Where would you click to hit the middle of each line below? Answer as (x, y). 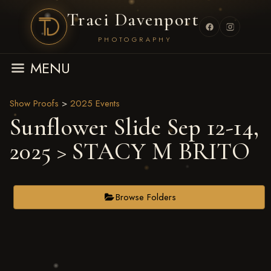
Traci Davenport (133, 19)
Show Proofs (34, 103)
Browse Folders (145, 197)
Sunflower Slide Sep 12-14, (135, 127)
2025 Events (95, 103)
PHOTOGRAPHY (135, 39)
